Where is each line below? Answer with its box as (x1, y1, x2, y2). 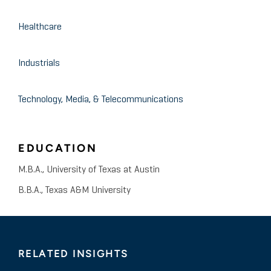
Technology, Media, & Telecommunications (18, 95, 183, 105)
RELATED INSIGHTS (18, 248, 129, 260)
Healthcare (18, 22, 62, 33)
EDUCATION (18, 142, 97, 155)
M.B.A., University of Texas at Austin (18, 165, 160, 175)
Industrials (18, 59, 60, 69)
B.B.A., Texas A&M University (18, 186, 131, 196)
